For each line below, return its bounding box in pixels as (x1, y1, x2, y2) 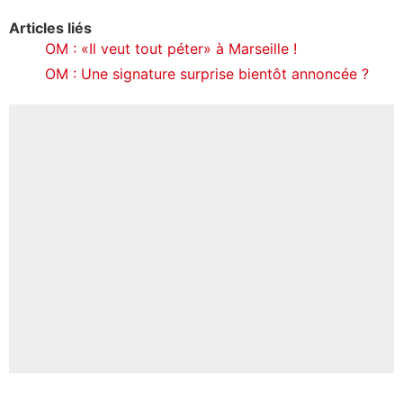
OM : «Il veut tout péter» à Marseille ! (45, 39, 297, 58)
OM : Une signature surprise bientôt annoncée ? (45, 64, 369, 83)
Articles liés (9, 18, 92, 37)
